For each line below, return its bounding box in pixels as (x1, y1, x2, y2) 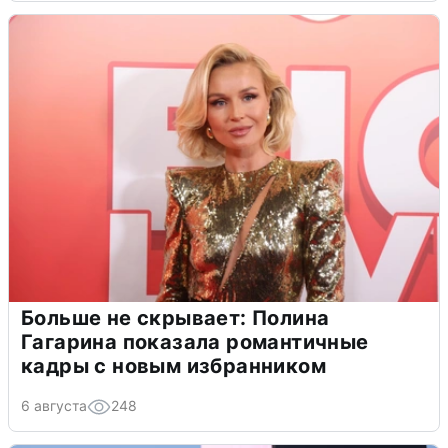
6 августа (21, 397, 87, 415)
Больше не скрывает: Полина (21, 306, 330, 331)
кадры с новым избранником (21, 354, 326, 379)
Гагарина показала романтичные (21, 330, 369, 355)
